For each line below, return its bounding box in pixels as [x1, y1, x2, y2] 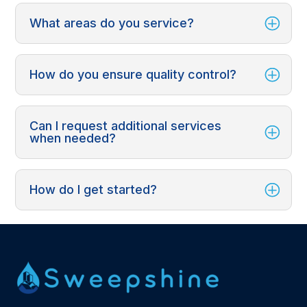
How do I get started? [29, 182, 158, 197]
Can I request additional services [29, 118, 222, 133]
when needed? [29, 130, 116, 145]
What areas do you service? [29, 15, 195, 30]
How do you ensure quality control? [29, 66, 237, 82]
